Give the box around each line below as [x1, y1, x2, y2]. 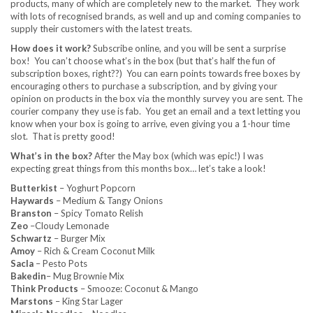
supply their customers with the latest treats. [10, 23, 192, 34]
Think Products [10, 283, 78, 294]
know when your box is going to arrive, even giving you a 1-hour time [10, 118, 290, 129]
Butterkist [10, 182, 57, 194]
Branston [10, 208, 52, 219]
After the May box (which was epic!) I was [94, 150, 263, 161]
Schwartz [10, 233, 52, 244]
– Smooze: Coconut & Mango [78, 283, 198, 294]
